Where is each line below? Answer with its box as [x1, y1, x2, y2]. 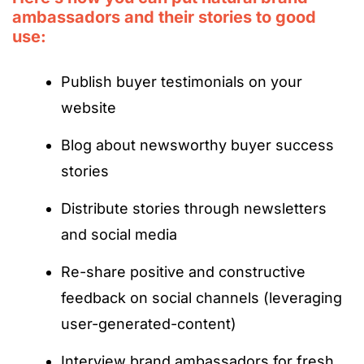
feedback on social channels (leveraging [61, 288, 342, 306]
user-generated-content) [61, 314, 236, 332]
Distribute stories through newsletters [61, 199, 327, 217]
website [61, 98, 116, 116]
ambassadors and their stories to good [12, 6, 316, 27]
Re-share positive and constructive [61, 262, 305, 280]
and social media [61, 225, 177, 243]
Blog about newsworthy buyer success [61, 136, 334, 154]
